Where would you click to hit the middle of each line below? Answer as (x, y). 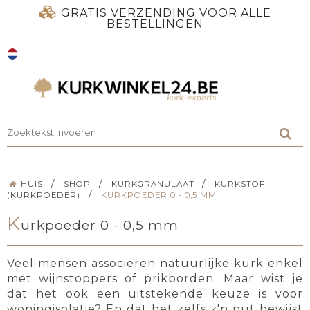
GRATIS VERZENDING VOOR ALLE (166, 13)
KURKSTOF (240, 184)
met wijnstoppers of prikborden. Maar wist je (155, 279)
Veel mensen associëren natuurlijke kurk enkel (155, 264)
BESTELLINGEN (155, 24)
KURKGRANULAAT (153, 184)
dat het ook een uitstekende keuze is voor (155, 294)
